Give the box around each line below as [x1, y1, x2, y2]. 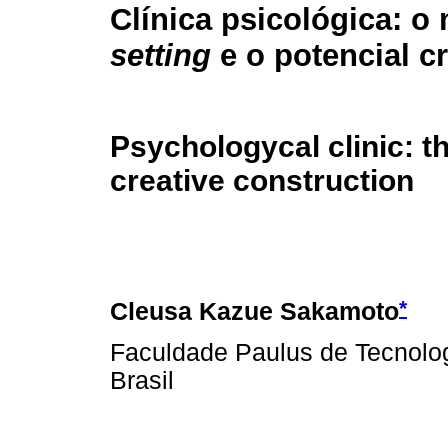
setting [110, 38, 220, 74]
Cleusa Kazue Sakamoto [110, 297, 399, 325]
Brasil [110, 366, 174, 394]
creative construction [110, 163, 414, 197]
